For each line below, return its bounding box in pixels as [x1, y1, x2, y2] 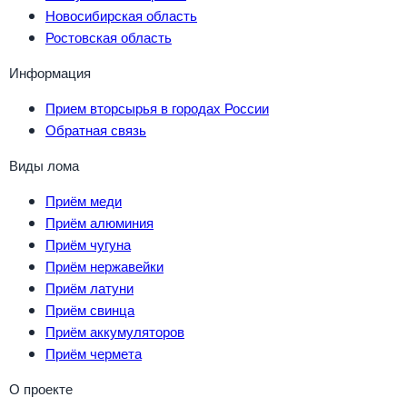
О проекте [9, 379, 73, 399]
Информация [9, 63, 91, 83]
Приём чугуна [45, 234, 131, 254]
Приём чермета [45, 343, 142, 363]
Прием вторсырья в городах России [45, 98, 269, 118]
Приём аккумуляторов [45, 322, 184, 342]
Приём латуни [45, 278, 134, 298]
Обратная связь [45, 120, 146, 140]
